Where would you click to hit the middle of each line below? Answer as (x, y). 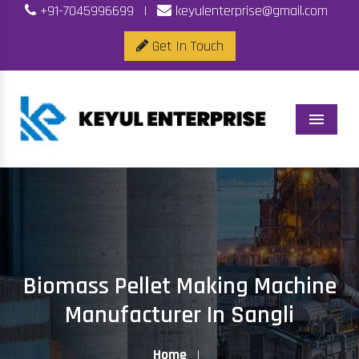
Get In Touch (186, 46)
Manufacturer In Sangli (179, 315)
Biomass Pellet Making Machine (179, 286)
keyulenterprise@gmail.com (250, 11)
